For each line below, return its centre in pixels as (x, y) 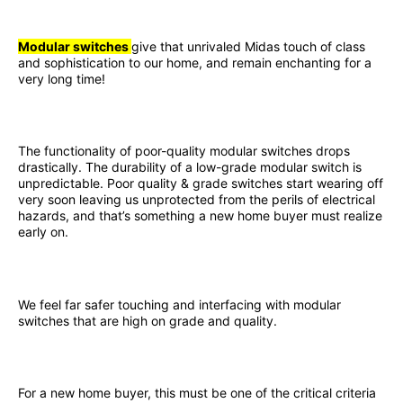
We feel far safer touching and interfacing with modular (179, 304)
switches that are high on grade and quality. (148, 320)
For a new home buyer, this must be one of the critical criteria (197, 393)
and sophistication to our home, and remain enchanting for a (195, 62)
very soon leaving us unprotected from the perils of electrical (197, 200)
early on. (43, 232)
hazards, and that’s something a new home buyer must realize (200, 216)
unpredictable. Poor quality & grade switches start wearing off (201, 184)
